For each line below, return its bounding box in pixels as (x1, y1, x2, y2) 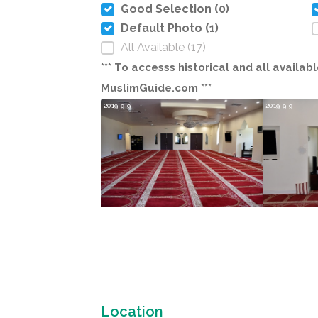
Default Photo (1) (121, 21, 219, 35)
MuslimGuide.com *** (101, 82, 212, 94)
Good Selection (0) (121, 2, 229, 16)
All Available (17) (121, 40, 206, 54)
